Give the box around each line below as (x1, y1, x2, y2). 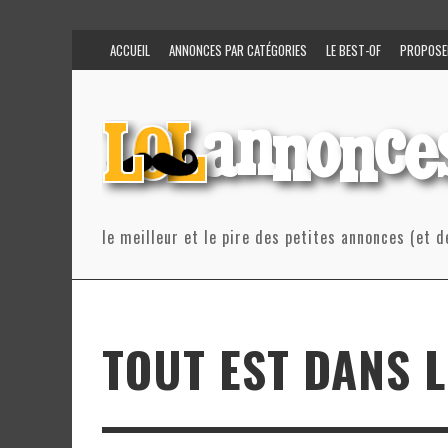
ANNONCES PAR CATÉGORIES (169, 40, 307, 60)
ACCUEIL (110, 40, 150, 60)
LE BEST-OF (326, 40, 381, 60)
